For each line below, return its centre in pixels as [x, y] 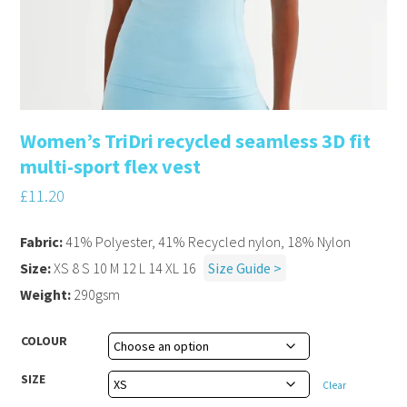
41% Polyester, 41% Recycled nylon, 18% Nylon [207, 241]
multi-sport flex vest [111, 166]
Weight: [46, 294]
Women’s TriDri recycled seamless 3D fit [196, 140]
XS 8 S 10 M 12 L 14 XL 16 [124, 268]
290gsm [96, 294]
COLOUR [45, 340]
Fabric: [42, 241]
